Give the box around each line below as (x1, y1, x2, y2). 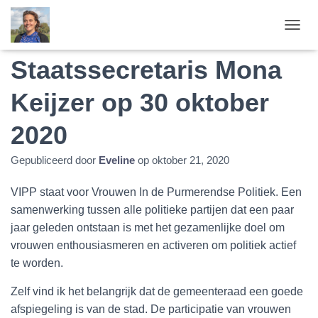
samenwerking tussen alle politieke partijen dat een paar (11, 204, 294, 216)
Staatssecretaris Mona (11, 55, 282, 84)
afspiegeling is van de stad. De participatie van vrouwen (11, 303, 291, 315)
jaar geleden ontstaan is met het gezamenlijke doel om (11, 221, 285, 234)
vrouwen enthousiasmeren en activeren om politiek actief (11, 239, 296, 251)
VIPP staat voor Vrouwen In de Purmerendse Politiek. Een (11, 186, 302, 198)
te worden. (11, 257, 63, 269)
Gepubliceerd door (11, 154, 99, 166)
